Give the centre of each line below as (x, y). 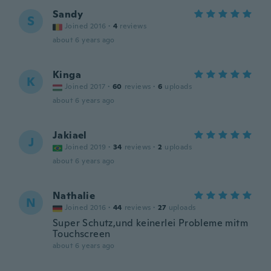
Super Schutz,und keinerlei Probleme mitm (150, 223)
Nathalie (74, 196)
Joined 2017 (85, 87)
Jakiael (70, 135)
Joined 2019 (86, 147)
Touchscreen (82, 234)
